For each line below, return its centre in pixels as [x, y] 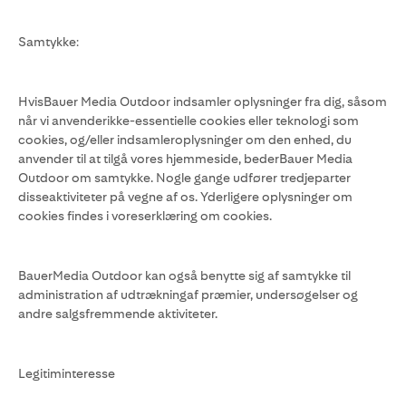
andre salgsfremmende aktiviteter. [118, 314]
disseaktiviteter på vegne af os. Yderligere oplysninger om [185, 197]
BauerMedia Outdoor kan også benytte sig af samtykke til [184, 275]
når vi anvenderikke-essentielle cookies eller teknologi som [188, 121]
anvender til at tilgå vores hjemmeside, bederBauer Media [185, 159]
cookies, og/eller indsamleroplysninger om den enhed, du [185, 140]
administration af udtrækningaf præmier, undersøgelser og [188, 295]
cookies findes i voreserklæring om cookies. [145, 216]
